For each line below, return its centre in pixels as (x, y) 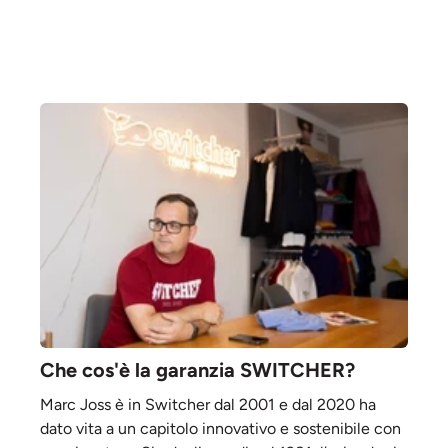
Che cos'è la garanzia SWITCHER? (197, 370)
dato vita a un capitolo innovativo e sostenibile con (220, 429)
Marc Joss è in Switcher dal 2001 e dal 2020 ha (208, 405)
